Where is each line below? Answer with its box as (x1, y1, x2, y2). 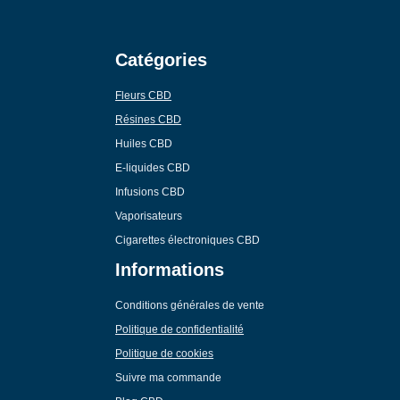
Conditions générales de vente (115, 298, 265, 312)
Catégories (115, 49, 208, 70)
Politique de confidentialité (115, 322, 245, 336)
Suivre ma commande (115, 371, 222, 384)
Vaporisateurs (115, 209, 183, 222)
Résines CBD (115, 112, 182, 126)
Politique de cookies (115, 346, 214, 360)
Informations (115, 259, 225, 279)
